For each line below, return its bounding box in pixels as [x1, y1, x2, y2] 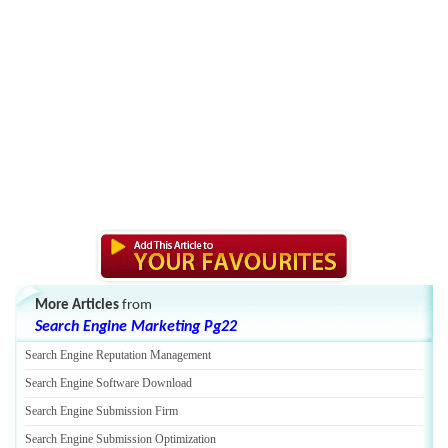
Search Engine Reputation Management [25, 348, 211, 362]
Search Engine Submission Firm [25, 404, 178, 418]
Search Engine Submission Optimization [25, 432, 216, 446]
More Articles [35, 298, 119, 313]
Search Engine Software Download [25, 376, 192, 390]
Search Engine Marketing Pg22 [35, 319, 237, 335]
